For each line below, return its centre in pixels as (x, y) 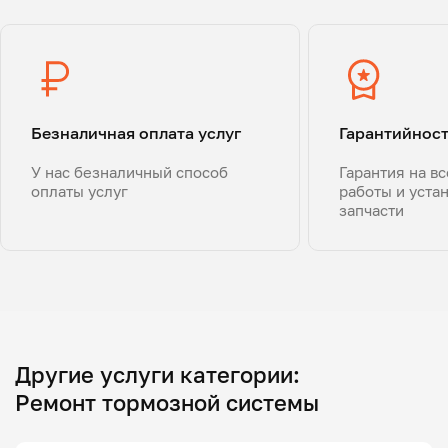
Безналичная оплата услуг (136, 132)
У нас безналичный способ (129, 171)
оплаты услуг (79, 190)
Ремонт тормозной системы (167, 402)
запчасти (371, 209)
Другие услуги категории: (157, 374)
